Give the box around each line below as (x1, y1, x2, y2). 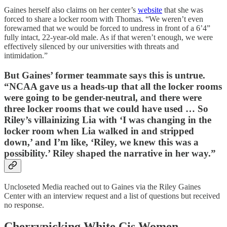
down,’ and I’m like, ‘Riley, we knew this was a (4, 137, 199, 148)
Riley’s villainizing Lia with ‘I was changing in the (4, 115, 211, 126)
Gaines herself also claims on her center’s (4, 6, 138, 15)
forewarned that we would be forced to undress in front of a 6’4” (4, 24, 210, 33)
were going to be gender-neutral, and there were (4, 92, 202, 103)
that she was (162, 6, 203, 15)
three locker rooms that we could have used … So (4, 103, 208, 115)
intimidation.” (4, 51, 48, 60)
